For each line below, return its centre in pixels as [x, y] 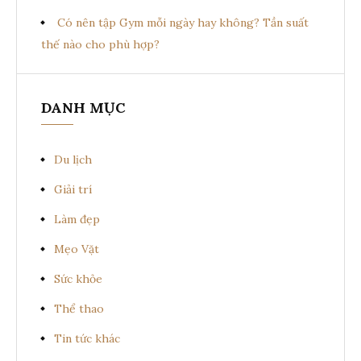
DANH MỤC [83, 108]
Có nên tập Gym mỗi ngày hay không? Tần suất [183, 23]
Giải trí [73, 190]
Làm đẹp [77, 220]
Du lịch [73, 160]
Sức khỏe [78, 279]
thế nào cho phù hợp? [100, 45]
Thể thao [79, 309]
